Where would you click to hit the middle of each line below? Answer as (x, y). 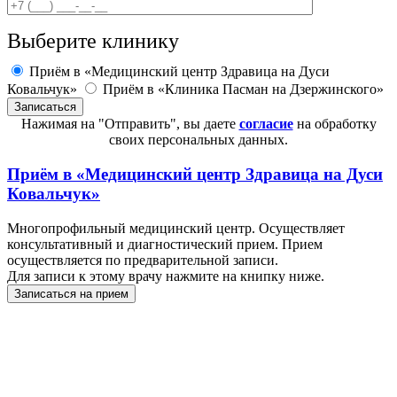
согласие (266, 124)
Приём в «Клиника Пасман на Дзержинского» (243, 90)
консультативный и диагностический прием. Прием (165, 244)
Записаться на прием (71, 293)
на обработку (335, 124)
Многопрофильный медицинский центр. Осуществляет (176, 228)
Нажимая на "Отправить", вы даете (130, 124)
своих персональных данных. (198, 140)
